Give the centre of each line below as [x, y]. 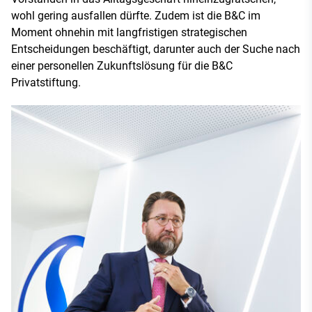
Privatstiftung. [46, 83]
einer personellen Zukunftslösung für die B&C [122, 66]
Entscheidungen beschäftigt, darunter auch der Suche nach [156, 49]
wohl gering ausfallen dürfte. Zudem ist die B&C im [136, 16]
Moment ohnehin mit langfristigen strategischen [129, 33]
